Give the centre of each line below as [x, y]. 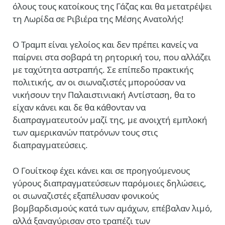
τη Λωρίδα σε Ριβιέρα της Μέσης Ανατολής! [98, 19]
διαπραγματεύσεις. [50, 145]
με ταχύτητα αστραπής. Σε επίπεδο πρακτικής [103, 70]
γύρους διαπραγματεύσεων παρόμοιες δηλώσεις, [109, 183]
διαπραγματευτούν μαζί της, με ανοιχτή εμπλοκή [110, 120]
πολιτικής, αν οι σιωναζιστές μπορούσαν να [99, 82]
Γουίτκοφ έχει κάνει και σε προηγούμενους [105, 171]
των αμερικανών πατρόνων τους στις [85, 133]
